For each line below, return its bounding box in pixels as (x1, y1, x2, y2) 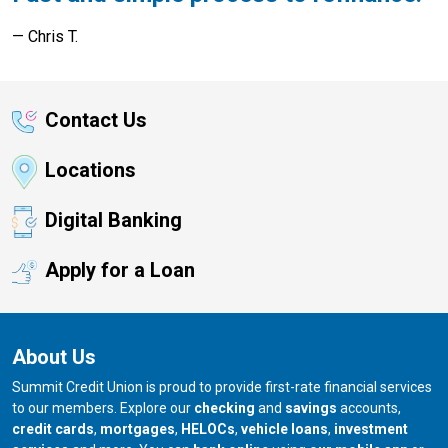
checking (194, 400, 255, 417)
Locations (45, 158, 136, 183)
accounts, (337, 400, 401, 417)
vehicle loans (241, 421, 328, 438)
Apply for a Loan (45, 258, 195, 283)
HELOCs (181, 421, 235, 438)
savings (285, 400, 337, 417)
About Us (12, 345, 96, 370)
